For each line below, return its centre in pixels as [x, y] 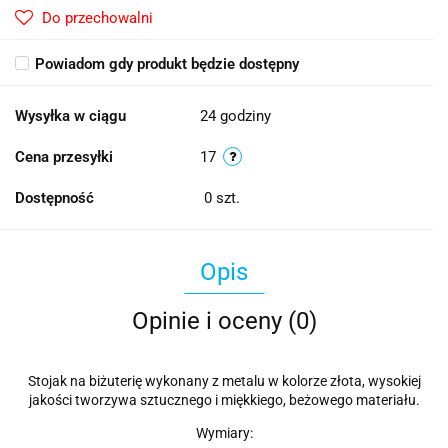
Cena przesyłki [64, 157]
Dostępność [54, 198]
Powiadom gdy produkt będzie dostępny [167, 64]
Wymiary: [224, 433]
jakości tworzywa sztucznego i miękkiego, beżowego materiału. [224, 400]
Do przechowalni [97, 18]
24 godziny [235, 116]
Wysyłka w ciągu [70, 116]
